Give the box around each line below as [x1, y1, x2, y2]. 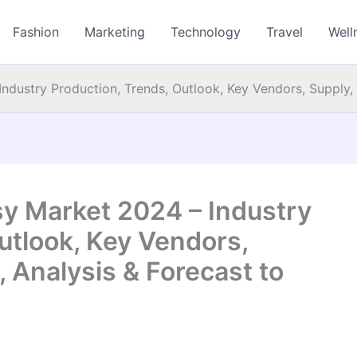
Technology [171, 24, 241, 40]
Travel [266, 24, 304, 40]
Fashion [13, 24, 60, 40]
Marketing [84, 24, 146, 40]
